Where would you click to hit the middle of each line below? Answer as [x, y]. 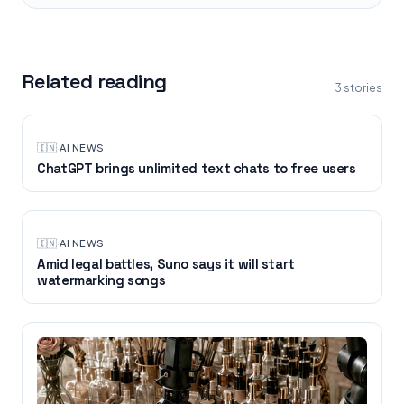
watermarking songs [101, 280]
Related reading [94, 81]
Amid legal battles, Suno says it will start [166, 263]
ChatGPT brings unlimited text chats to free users [197, 168]
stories [363, 87]
